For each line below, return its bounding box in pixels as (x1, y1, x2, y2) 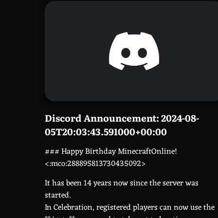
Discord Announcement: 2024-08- (45, 111, 199, 125)
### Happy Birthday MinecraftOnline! (45, 145, 177, 159)
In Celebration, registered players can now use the (45, 200, 215, 215)
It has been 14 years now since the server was (45, 176, 199, 191)
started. (45, 188, 71, 203)
